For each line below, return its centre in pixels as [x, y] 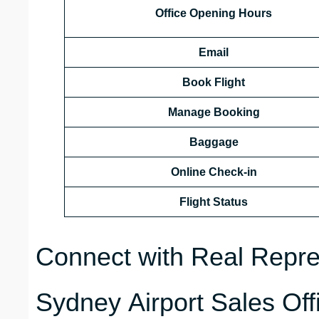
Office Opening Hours [214, 14]
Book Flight [214, 83]
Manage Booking [214, 113]
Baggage [214, 142]
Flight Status [214, 202]
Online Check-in [214, 172]
